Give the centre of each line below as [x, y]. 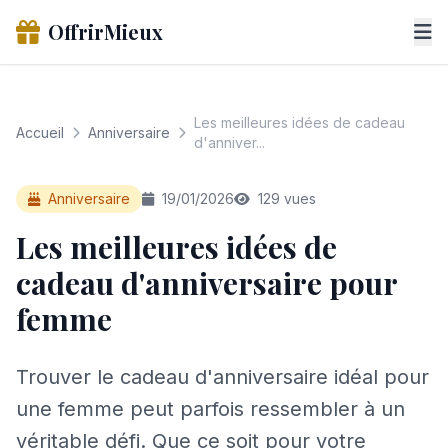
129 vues [285, 198]
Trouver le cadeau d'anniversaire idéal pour [222, 377]
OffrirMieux [105, 31]
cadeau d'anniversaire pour [206, 283]
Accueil [40, 132]
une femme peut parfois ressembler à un [210, 409]
